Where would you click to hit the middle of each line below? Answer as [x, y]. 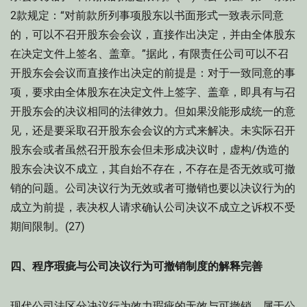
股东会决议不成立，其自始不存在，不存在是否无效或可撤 [153, 169]
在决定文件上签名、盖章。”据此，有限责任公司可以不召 [149, 54]
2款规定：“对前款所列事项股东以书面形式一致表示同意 [147, 15]
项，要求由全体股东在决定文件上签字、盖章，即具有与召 [153, 92]
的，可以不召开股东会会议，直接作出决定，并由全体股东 [153, 35]
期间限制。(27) [48, 226]
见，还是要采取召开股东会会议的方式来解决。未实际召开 [153, 131]
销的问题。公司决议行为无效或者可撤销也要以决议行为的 [153, 188]
